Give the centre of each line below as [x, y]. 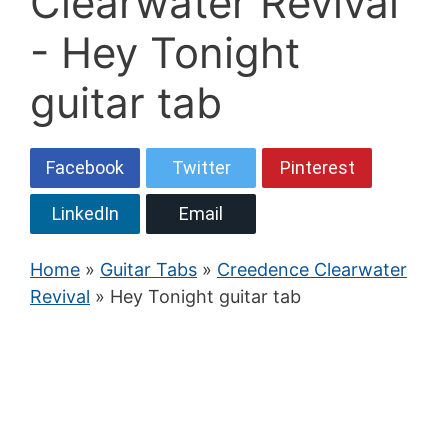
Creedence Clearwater [312, 270]
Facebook [85, 168]
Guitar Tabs [148, 270]
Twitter [201, 168]
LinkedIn [85, 214]
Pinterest [317, 168]
